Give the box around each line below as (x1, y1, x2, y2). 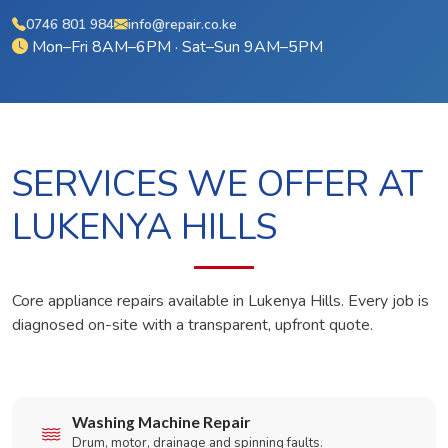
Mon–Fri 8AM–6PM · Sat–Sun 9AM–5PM (28, 36, 323, 58)
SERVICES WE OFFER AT (12, 160, 423, 209)
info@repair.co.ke (128, 15, 237, 34)
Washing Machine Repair (72, 413, 250, 431)
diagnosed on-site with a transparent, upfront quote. (12, 314, 373, 336)
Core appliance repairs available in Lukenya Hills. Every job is (12, 290, 429, 312)
